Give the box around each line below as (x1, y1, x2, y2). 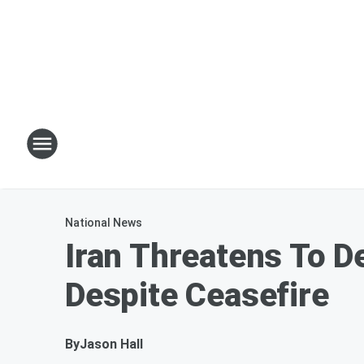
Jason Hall (80, 336, 143, 352)
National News (65, 216, 142, 229)
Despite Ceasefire (65, 276, 329, 314)
